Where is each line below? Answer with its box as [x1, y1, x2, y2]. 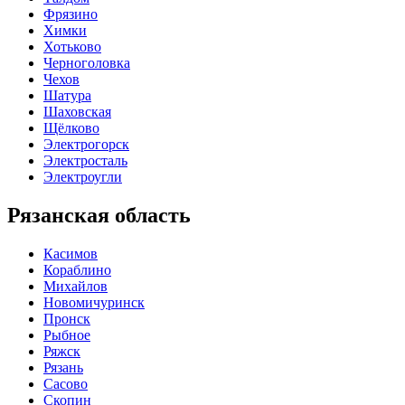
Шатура [43, 88, 91, 104]
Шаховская [43, 104, 111, 120]
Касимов [43, 246, 98, 262]
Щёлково [43, 120, 99, 137]
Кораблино [43, 262, 111, 278]
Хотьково [43, 39, 101, 55]
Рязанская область [7, 203, 191, 228]
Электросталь [43, 153, 127, 169]
